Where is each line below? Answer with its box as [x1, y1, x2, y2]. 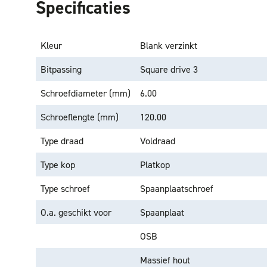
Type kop [41, 159, 75, 170]
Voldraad [140, 135, 175, 147]
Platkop [140, 159, 170, 170]
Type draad [41, 135, 83, 147]
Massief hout [140, 254, 190, 266]
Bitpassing [41, 63, 82, 75]
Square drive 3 [140, 63, 198, 75]
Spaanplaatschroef [140, 182, 213, 194]
